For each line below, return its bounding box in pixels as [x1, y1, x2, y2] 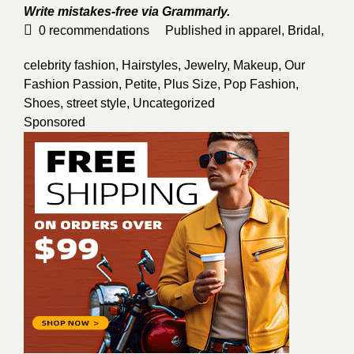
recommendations [46, 24, 149, 37]
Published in [165, 24, 239, 37]
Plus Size [164, 77, 217, 91]
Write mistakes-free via [24, 5, 162, 18]
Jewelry [184, 58, 227, 72]
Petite [125, 77, 157, 91]
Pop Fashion [224, 77, 296, 91]
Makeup [233, 58, 278, 72]
